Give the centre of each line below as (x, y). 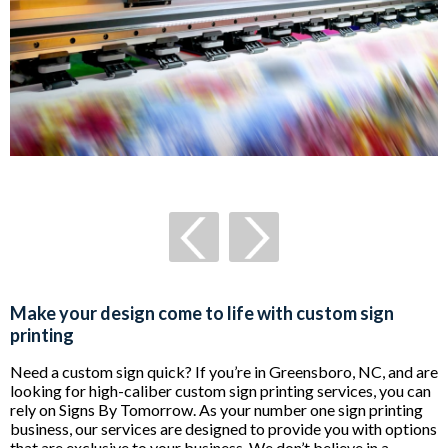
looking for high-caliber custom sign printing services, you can (220, 390)
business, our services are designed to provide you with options (223, 428)
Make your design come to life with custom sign (202, 312)
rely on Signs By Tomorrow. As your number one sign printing (216, 409)
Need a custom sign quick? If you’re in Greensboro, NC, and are (224, 371)
